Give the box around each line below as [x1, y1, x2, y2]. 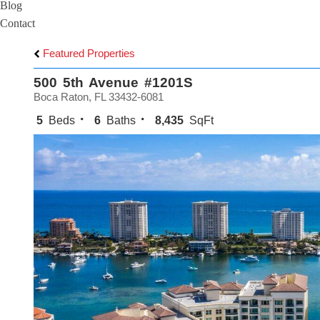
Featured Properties [40, 47, 135, 59]
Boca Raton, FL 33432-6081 [34, 91, 164, 103]
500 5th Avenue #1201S [34, 75, 193, 90]
